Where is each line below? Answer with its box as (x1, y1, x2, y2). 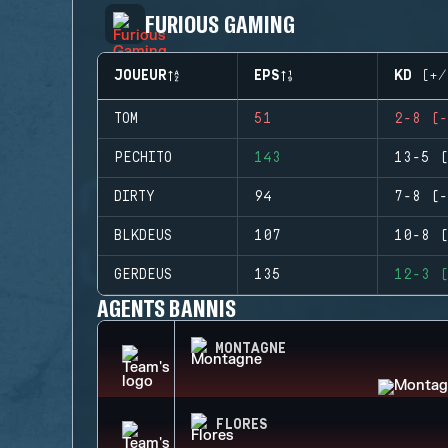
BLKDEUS (114, 228, 172, 244)
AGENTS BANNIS (97, 293, 236, 322)
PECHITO (114, 150, 172, 166)
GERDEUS (114, 267, 172, 283)
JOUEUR (114, 68, 167, 84)
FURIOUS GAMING (145, 9, 295, 38)
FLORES (215, 417, 268, 433)
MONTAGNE (215, 341, 286, 357)
